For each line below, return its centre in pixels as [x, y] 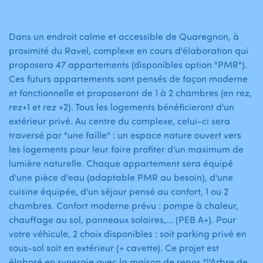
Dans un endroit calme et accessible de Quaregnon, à [124, 37]
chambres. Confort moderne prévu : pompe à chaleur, [124, 206]
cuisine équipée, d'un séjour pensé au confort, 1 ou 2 [119, 192]
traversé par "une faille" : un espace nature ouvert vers [125, 135]
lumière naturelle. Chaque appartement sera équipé [121, 163]
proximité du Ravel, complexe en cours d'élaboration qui [129, 51]
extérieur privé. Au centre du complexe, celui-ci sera [119, 121]
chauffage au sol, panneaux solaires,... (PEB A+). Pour [122, 220]
